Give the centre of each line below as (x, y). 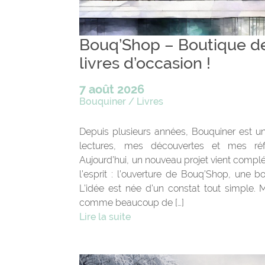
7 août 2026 (112, 89)
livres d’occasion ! (145, 63)
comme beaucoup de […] (132, 202)
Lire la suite (105, 216)
